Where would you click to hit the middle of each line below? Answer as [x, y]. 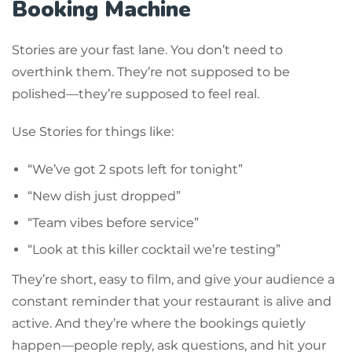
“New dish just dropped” [104, 196]
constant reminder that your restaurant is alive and [172, 301]
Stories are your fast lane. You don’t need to [147, 49]
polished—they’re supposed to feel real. [136, 93]
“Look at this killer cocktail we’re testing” [154, 249]
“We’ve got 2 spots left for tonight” [135, 169]
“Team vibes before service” [113, 222]
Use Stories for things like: [93, 131]
